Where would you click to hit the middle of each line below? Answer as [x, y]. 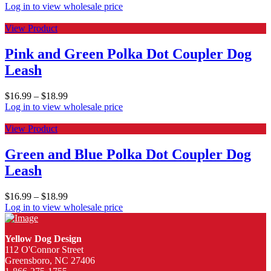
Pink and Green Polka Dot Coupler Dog [128, 54]
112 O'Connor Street [44, 249]
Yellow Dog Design [43, 238]
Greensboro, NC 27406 [50, 260]
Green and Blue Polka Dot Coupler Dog [128, 154]
